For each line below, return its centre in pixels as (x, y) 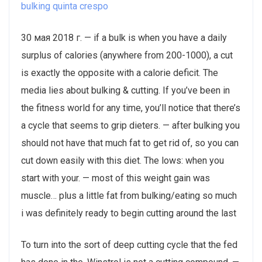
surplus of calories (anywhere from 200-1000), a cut (127, 56)
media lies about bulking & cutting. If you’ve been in (125, 91)
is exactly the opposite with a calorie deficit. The (120, 73)
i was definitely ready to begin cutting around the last (129, 213)
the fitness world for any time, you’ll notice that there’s (131, 108)
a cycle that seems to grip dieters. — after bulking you (130, 126)
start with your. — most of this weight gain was (116, 178)
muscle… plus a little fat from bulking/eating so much (129, 196)
